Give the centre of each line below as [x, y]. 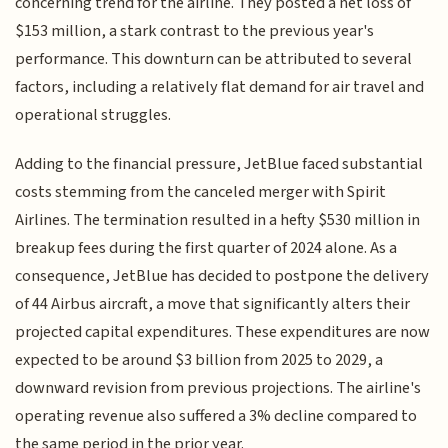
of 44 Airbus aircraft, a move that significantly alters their [213, 303]
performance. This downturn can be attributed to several [214, 59]
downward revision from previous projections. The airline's [218, 387]
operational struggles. [93, 115]
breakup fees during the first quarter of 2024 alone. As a [206, 247]
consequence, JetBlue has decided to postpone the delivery [222, 275]
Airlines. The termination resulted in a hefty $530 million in [218, 219]
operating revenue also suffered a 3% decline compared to [216, 415]
